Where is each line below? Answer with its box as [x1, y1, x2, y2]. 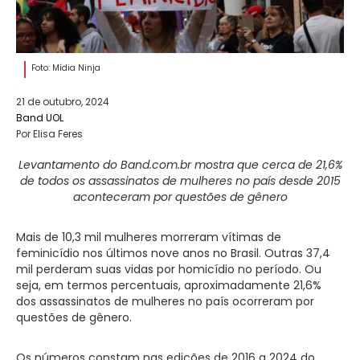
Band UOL [16, 111, 63, 125]
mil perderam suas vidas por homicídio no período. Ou [16, 261, 321, 277]
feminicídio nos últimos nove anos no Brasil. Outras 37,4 [16, 245, 330, 261]
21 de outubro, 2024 [16, 95, 109, 108]
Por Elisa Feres [16, 127, 83, 141]
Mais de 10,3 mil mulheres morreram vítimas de [16, 229, 281, 245]
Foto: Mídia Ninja [31, 62, 100, 74]
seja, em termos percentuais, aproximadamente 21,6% [16, 277, 321, 293]
